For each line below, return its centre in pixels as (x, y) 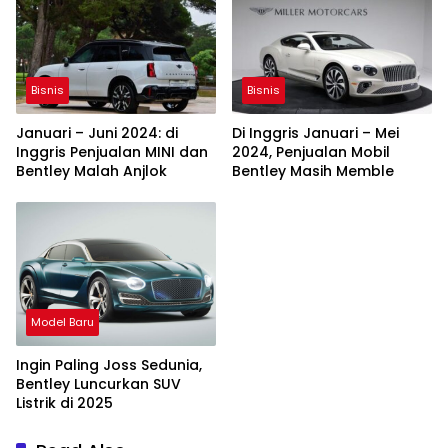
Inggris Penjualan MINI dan (112, 152)
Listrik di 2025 (64, 403)
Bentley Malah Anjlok (91, 171)
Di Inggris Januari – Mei (315, 133)
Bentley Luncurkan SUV (98, 384)
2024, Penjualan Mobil (311, 152)
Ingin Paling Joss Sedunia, (109, 365)
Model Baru (62, 322)
